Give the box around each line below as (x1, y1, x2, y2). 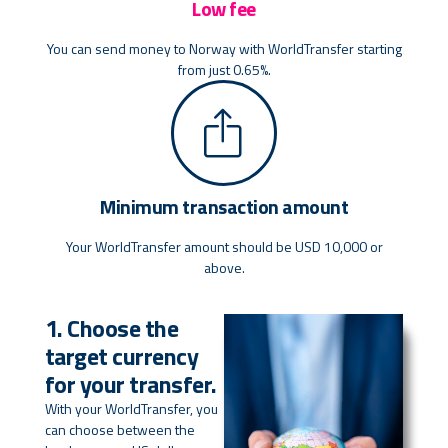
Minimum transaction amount (100, 190, 348, 222)
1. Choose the (44, 309, 179, 346)
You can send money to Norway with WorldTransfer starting (46, 37, 402, 59)
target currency (44, 337, 199, 374)
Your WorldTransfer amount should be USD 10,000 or (65, 235, 383, 257)
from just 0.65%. (177, 58, 271, 80)
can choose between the (44, 418, 195, 440)
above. (203, 256, 245, 278)
